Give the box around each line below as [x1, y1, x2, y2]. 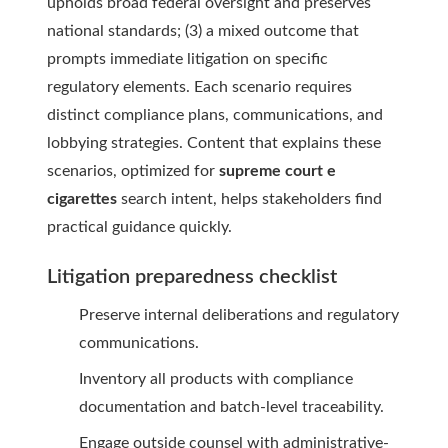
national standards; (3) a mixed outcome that [47, 23, 359, 40]
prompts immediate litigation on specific [47, 51, 328, 68]
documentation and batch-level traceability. [79, 399, 384, 416]
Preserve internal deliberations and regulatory [79, 307, 399, 324]
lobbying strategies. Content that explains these [47, 135, 381, 152]
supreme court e [219, 163, 336, 180]
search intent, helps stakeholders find [117, 191, 382, 208]
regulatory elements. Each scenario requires [47, 79, 352, 96]
